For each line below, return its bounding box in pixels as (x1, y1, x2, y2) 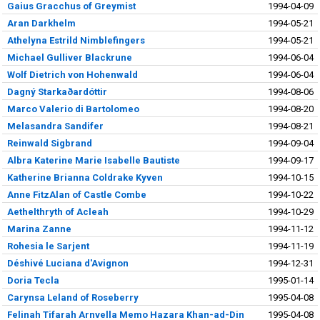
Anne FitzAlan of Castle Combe (6, 189, 146, 200)
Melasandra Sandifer (6, 120, 104, 131)
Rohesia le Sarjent (6, 240, 89, 251)
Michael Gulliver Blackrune (6, 51, 132, 63)
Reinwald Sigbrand (6, 137, 92, 149)
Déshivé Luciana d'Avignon (6, 257, 129, 269)
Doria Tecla (6, 274, 59, 286)
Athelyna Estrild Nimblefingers (6, 34, 145, 46)
